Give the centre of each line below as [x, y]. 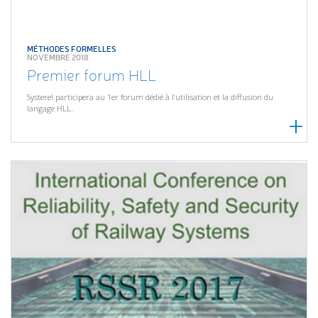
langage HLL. [50, 109]
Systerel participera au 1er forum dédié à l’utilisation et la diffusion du [150, 97]
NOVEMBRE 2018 [58, 57]
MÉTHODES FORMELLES [72, 48]
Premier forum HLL [92, 75]
